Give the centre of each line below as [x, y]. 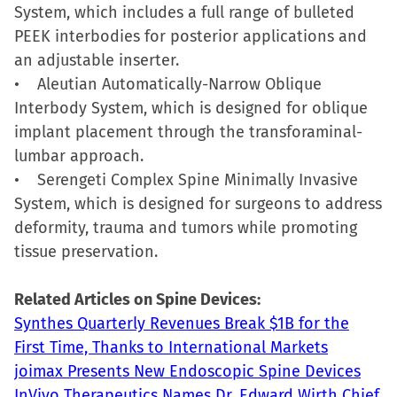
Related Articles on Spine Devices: [137, 300]
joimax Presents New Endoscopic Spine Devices [187, 371]
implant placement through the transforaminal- [188, 132]
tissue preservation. [86, 252]
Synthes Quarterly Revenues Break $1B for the [182, 323]
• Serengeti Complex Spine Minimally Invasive [186, 180]
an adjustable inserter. [97, 60]
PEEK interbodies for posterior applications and [191, 36]
